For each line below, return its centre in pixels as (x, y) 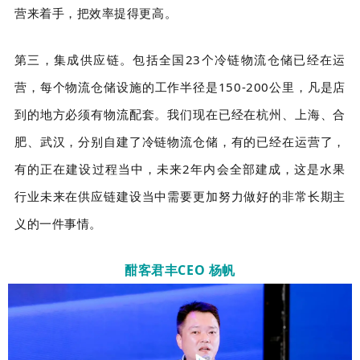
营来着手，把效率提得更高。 (96, 13)
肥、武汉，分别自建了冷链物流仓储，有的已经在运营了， (180, 142)
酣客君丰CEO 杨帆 (180, 270)
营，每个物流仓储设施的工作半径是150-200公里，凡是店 (180, 87)
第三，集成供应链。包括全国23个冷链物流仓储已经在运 (180, 60)
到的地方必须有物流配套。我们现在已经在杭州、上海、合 (180, 115)
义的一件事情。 (58, 224)
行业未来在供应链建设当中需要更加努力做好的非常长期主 (180, 196)
